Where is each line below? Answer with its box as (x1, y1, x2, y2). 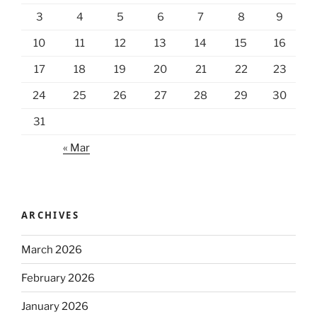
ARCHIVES (21, 208, 79, 221)
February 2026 (21, 271, 95, 284)
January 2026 (21, 299, 88, 313)
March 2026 (21, 243, 82, 256)
